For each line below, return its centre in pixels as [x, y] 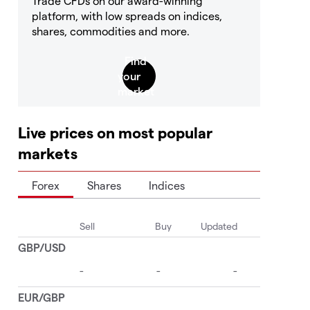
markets [48, 153]
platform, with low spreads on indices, [127, 15]
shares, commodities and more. [111, 30]
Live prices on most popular [115, 132]
